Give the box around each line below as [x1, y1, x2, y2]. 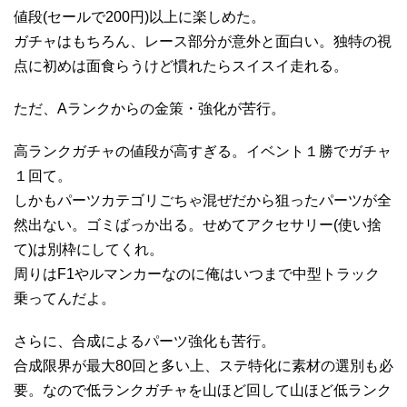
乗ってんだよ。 [14, 290, 115, 306]
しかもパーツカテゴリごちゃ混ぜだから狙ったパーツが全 [14, 192, 392, 208]
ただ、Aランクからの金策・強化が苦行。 [14, 100, 285, 116]
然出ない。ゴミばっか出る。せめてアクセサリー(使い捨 [14, 216, 382, 233]
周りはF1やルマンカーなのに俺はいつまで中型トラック [14, 265, 380, 282]
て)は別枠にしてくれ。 [14, 241, 164, 257]
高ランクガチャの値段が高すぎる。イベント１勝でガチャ [14, 143, 392, 159]
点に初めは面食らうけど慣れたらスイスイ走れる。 [14, 57, 348, 74]
